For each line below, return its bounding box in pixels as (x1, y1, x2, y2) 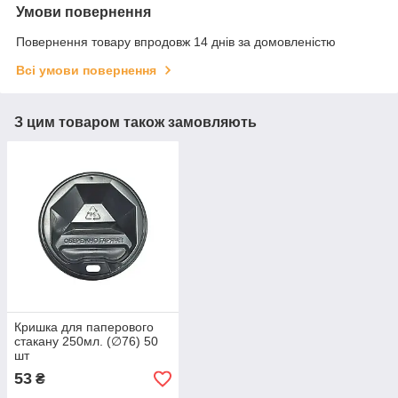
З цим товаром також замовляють (14, 114, 257, 130)
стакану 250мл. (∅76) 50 (14, 334, 158, 349)
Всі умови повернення (16, 62, 156, 77)
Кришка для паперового (14, 320, 154, 335)
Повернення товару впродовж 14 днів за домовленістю (16, 34, 336, 49)
